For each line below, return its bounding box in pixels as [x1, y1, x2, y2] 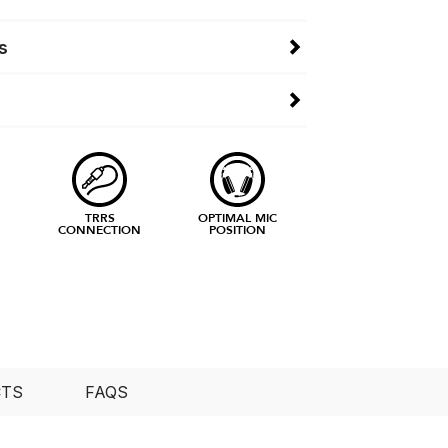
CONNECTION [58, 221, 142, 238]
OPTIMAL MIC [198, 209, 278, 226]
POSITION [209, 221, 267, 238]
